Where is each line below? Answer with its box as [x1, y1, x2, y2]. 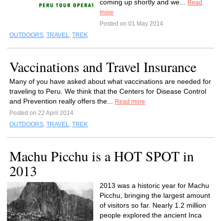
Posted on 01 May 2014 [100, 20, 163, 27]
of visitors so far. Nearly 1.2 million [100, 201, 206, 209]
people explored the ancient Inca [100, 211, 202, 219]
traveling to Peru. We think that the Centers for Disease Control [9, 87, 206, 95]
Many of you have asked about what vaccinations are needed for [9, 77, 211, 85]
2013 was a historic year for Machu [100, 182, 209, 189]
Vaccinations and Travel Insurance [9, 57, 196, 76]
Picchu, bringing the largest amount [100, 191, 210, 199]
